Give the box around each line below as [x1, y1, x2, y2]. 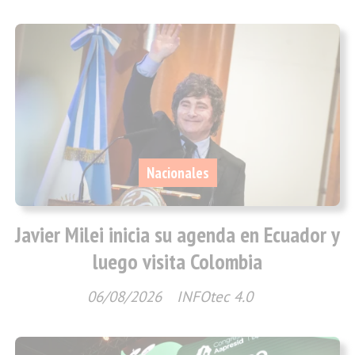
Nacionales [146, 162, 209, 182]
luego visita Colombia [93, 247, 262, 277]
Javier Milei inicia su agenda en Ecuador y [15, 220, 340, 250]
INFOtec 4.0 [177, 287, 253, 307]
